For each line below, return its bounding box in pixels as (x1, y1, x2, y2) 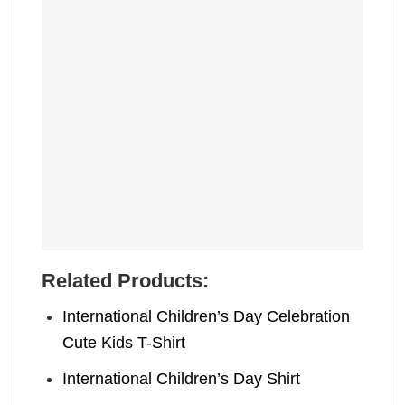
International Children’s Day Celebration (62, 306, 351, 325)
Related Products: (42, 269, 209, 293)
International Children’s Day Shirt (62, 369, 301, 388)
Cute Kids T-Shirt (62, 333, 186, 352)
